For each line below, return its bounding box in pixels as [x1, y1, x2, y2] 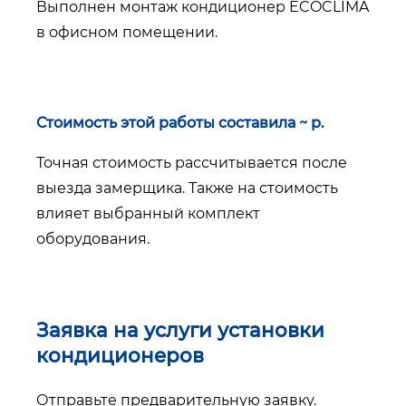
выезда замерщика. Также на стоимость [36, 179, 338, 198]
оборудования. [36, 230, 150, 248]
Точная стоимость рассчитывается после [36, 154, 347, 172]
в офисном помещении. [36, 24, 217, 42]
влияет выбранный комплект [36, 205, 260, 223]
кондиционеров [36, 343, 204, 368]
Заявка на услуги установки [36, 318, 324, 343]
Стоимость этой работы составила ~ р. [36, 114, 324, 132]
